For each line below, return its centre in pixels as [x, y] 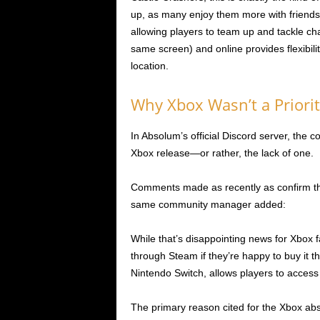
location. [149, 66]
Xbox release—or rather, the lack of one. [222, 153]
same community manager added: [208, 205]
